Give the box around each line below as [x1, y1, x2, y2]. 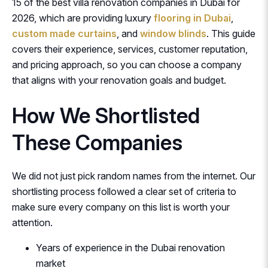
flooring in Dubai [154, 12, 231, 25]
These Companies [12, 130, 182, 156]
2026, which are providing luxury [12, 12, 154, 25]
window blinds [140, 28, 206, 40]
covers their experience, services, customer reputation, [12, 43, 248, 56]
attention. [12, 217, 53, 229]
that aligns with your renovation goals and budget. [12, 74, 226, 87]
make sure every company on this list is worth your [12, 201, 230, 214]
